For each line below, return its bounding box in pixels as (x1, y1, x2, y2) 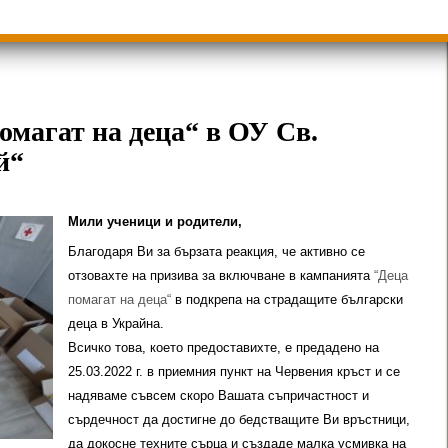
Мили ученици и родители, (68, 214, 242, 229)
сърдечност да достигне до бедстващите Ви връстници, (68, 412, 410, 427)
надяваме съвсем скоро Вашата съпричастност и (68, 388, 369, 403)
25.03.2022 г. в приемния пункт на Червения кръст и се (68, 364, 400, 379)
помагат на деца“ (68, 292, 171, 307)
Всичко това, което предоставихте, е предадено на (68, 340, 379, 355)
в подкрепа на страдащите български (171, 292, 403, 307)
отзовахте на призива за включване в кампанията (68, 268, 374, 283)
